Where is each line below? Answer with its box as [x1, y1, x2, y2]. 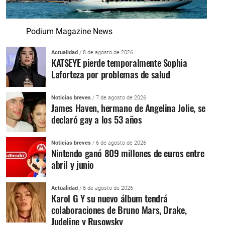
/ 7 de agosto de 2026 [91, 94, 146, 101]
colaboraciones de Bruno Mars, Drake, [51, 202, 187, 217]
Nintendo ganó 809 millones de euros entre [51, 146, 204, 161]
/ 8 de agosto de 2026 [78, 49, 133, 56]
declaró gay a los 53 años [51, 112, 142, 127]
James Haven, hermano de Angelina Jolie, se [51, 100, 205, 116]
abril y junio [51, 157, 94, 172]
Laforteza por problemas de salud [51, 67, 170, 82]
